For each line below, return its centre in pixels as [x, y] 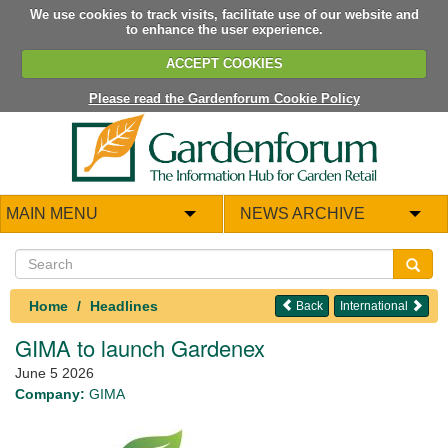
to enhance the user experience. [224, 29]
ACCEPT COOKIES [224, 63]
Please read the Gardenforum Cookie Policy [224, 98]
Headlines [124, 305]
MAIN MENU [52, 213]
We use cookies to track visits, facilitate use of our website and [224, 14]
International [375, 305]
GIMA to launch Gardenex [140, 347]
